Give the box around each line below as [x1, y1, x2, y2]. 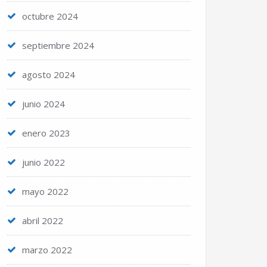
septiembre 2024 [22, 39, 94, 51]
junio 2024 [22, 98, 65, 110]
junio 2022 [22, 156, 65, 168]
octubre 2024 [22, 10, 78, 22]
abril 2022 [22, 215, 63, 226]
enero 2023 [22, 127, 70, 139]
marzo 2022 [22, 244, 72, 256]
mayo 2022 [22, 185, 69, 197]
